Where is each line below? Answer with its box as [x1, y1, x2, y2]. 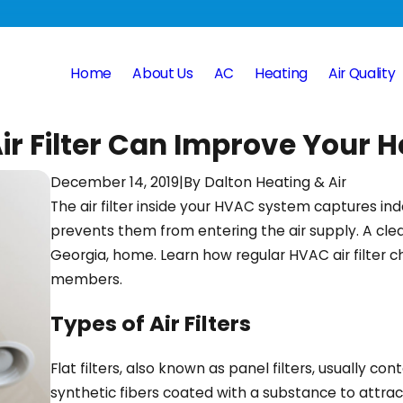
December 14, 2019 [50, 172, 180, 192]
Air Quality [327, 64, 396, 84]
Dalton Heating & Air [204, 172, 347, 192]
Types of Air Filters [50, 309, 252, 339]
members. [50, 269, 123, 289]
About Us [132, 64, 193, 84]
